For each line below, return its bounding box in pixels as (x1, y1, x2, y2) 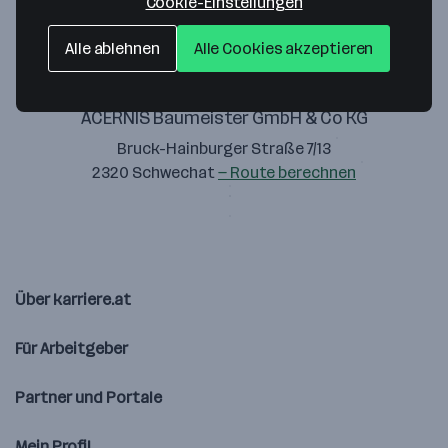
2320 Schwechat (92, 163, 218, 182)
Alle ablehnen (65, 39, 160, 58)
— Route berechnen (218, 163, 356, 182)
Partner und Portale (15, 388, 162, 407)
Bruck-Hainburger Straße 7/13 (117, 139, 331, 158)
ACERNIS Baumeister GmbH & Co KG (80, 107, 368, 129)
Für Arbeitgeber (15, 339, 128, 358)
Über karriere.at (15, 290, 131, 309)
